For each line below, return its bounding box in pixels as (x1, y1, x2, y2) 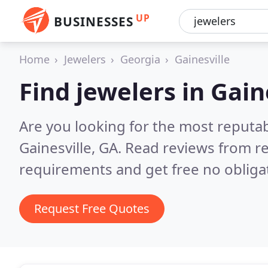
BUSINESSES (54, 13, 133, 30)
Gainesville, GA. (19, 138, 125, 157)
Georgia (120, 52, 160, 66)
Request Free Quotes (34, 200, 150, 217)
